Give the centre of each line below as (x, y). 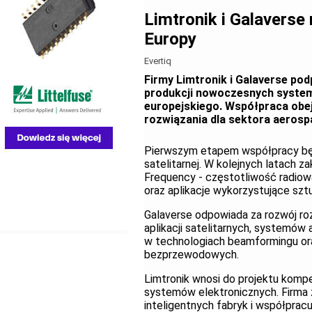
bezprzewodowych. (192, 255)
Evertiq (158, 61)
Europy (170, 39)
